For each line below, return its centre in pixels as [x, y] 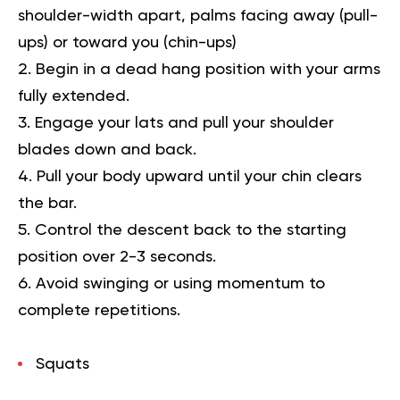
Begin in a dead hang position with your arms [208, 69]
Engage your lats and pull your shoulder [184, 123]
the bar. [47, 203]
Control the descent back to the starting [191, 230]
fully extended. [74, 96]
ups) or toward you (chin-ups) [127, 42]
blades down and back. [107, 150]
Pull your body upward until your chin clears [199, 176]
